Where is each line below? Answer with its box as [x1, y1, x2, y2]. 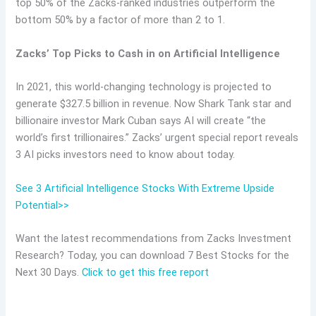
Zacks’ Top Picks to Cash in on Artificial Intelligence [16, 47, 281, 60]
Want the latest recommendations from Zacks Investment [16, 231, 292, 245]
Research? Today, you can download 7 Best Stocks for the [16, 248, 290, 262]
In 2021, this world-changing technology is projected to [16, 80, 272, 94]
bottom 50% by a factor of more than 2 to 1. [16, 13, 226, 27]
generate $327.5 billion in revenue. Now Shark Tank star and [16, 97, 292, 111]
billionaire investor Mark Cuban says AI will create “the [16, 114, 267, 128]
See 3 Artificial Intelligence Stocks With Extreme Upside [16, 181, 275, 195]
